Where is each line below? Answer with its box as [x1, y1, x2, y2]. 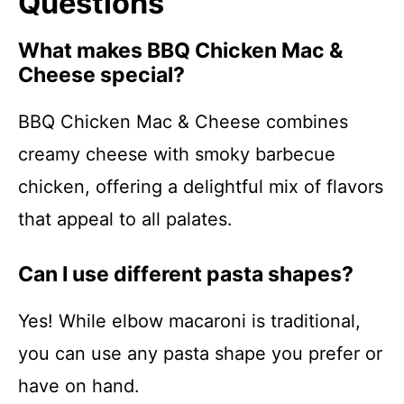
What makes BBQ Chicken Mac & [18, 38, 344, 63]
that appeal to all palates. [18, 208, 233, 230]
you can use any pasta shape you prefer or [18, 343, 382, 364]
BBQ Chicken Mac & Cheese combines [18, 111, 348, 133]
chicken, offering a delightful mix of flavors [18, 176, 383, 197]
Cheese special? [18, 62, 185, 87]
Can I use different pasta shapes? [18, 262, 353, 287]
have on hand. [18, 375, 140, 397]
